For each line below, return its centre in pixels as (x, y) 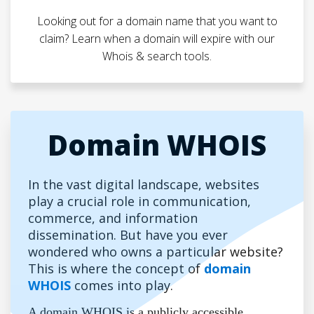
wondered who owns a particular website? (156, 251)
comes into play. (122, 285)
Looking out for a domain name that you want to (157, 21)
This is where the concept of (116, 268)
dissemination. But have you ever (128, 234)
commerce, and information (113, 218)
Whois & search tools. (157, 56)
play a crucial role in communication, (139, 201)
